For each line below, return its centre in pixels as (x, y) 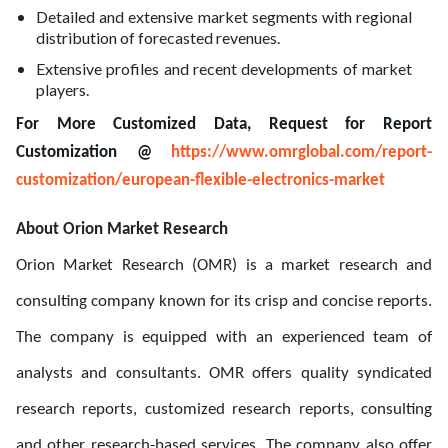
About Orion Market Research (122, 229)
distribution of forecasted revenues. (158, 37)
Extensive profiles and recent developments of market (224, 68)
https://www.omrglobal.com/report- (301, 152)
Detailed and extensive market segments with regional (224, 16)
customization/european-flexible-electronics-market (200, 180)
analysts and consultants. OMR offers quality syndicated (224, 373)
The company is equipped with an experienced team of (224, 337)
